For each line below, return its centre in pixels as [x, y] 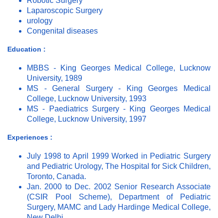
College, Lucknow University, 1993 [87, 99]
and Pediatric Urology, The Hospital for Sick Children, [119, 166]
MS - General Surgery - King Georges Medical [119, 89]
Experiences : [30, 137]
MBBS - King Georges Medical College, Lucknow [119, 68]
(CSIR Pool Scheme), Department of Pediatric [119, 197]
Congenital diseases [62, 31]
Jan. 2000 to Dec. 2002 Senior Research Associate [119, 187]
